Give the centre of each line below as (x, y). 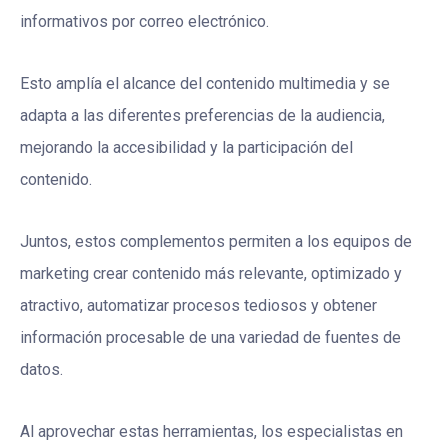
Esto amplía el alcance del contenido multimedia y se (205, 84)
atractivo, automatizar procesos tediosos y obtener (198, 306)
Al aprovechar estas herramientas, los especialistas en (211, 432)
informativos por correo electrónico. (144, 22)
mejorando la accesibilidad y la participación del (186, 148)
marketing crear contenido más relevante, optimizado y (211, 274)
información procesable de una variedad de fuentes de (210, 338)
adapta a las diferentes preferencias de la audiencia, (202, 116)
